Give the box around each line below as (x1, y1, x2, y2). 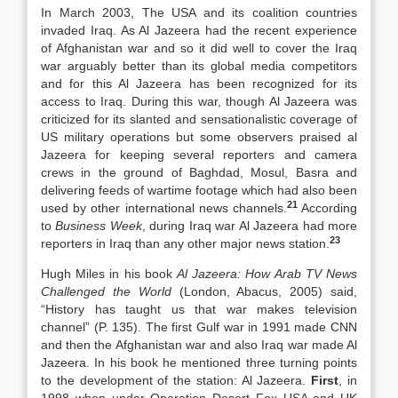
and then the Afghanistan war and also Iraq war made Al (41, 338, 357, 352)
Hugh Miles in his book (41, 267, 177, 281)
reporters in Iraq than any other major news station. (41, 236, 330, 251)
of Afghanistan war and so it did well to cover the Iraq (41, 41, 357, 55)
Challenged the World (41, 284, 171, 298)
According (297, 201, 358, 215)
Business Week (55, 219, 142, 233)
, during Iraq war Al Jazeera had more (141, 219, 358, 233)
